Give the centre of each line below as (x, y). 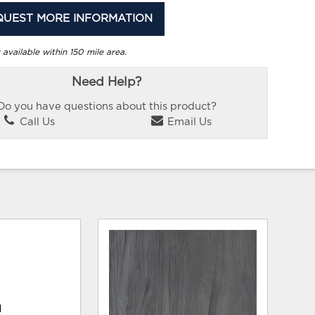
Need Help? (107, 83)
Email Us (188, 122)
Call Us (36, 122)
